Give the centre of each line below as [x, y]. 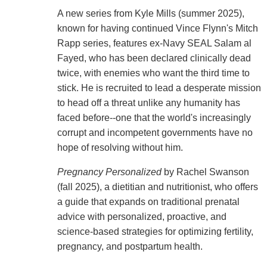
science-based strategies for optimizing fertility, [155, 232]
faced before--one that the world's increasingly [154, 118]
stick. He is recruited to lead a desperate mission [159, 88]
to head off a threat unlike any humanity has [148, 103]
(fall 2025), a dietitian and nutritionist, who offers [157, 187]
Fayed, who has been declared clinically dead [154, 58]
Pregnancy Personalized [109, 172]
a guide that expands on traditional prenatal [148, 202]
